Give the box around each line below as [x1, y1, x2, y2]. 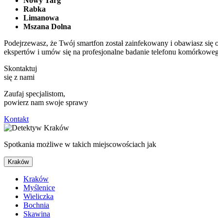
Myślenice [23, 183, 55, 192]
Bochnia [23, 200, 49, 209]
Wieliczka [23, 192, 54, 200]
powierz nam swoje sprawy [4, 98, 88, 107]
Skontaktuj [4, 64, 37, 73]
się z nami [4, 73, 35, 81]
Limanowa [23, 13, 59, 22]
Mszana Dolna [23, 22, 71, 31]
